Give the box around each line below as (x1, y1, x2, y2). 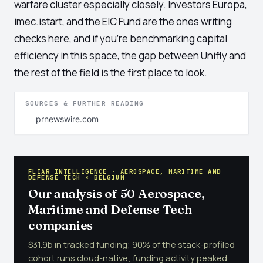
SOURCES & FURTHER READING (25, 99, 144, 107)
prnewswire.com (36, 114, 99, 124)
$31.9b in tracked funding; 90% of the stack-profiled (28, 239, 235, 250)
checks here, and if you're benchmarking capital (14, 32, 227, 45)
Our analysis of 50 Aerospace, (28, 186, 205, 201)
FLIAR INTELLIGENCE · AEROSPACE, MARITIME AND (28, 167, 221, 176)
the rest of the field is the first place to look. (14, 66, 207, 79)
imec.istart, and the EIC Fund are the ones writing (14, 15, 232, 28)
